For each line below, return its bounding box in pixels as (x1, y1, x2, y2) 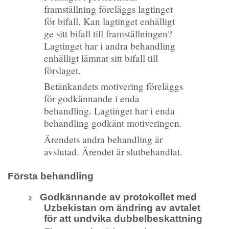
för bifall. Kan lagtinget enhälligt (43, 14, 175, 28)
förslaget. (43, 63, 81, 77)
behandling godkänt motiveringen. (43, 117, 182, 130)
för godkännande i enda (43, 92, 140, 105)
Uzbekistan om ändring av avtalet (43, 202, 200, 214)
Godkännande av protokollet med (39, 192, 197, 203)
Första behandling (8, 170, 94, 181)
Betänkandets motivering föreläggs (43, 80, 183, 93)
